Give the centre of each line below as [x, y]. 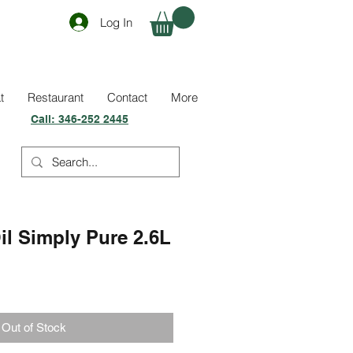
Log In [116, 22]
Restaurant [56, 98]
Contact [127, 98]
